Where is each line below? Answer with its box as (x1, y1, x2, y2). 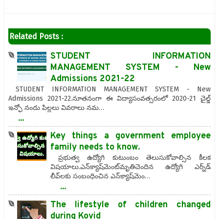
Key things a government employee (50, 131, 211, 142)
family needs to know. (50, 142, 140, 153)
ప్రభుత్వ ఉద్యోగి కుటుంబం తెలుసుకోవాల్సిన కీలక (50, 153, 211, 162)
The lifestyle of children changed (50, 199, 211, 211)
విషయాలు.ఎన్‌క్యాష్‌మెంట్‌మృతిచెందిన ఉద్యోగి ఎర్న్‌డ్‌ (50, 163, 211, 172)
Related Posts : (9, 31, 63, 41)
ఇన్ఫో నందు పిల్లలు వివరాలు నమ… (8, 103, 104, 112)
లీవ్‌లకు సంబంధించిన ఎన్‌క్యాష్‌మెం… (50, 172, 150, 181)
